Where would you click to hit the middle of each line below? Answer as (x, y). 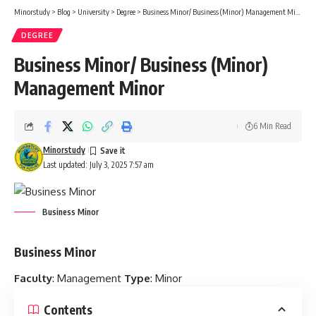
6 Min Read (272, 126)
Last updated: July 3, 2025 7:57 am (98, 164)
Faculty (33, 279)
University (93, 11)
